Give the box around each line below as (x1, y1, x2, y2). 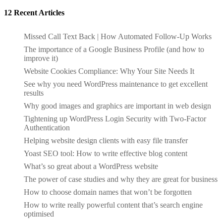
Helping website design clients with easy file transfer (24, 136, 188, 145)
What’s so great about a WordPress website (24, 162, 158, 170)
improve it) (24, 54, 58, 62)
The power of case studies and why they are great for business (24, 174, 218, 183)
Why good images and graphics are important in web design (24, 101, 211, 110)
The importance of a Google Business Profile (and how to (24, 45, 204, 54)
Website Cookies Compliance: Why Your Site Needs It (24, 66, 194, 75)
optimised (24, 209, 54, 218)
